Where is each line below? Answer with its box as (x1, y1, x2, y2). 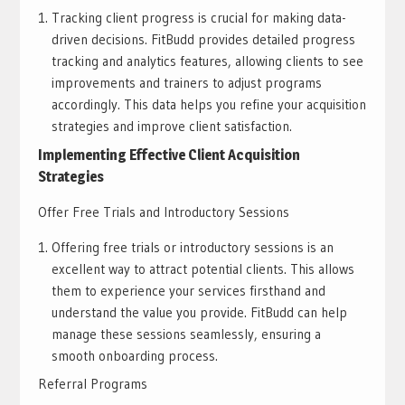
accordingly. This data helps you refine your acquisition (51, 96, 366, 114)
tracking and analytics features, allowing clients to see (51, 52, 363, 71)
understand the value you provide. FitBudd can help (51, 303, 347, 321)
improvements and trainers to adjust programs (51, 74, 322, 92)
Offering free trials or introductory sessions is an (51, 238, 334, 256)
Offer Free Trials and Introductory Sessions (37, 202, 289, 221)
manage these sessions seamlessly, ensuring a (51, 325, 321, 343)
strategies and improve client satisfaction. (51, 118, 292, 136)
